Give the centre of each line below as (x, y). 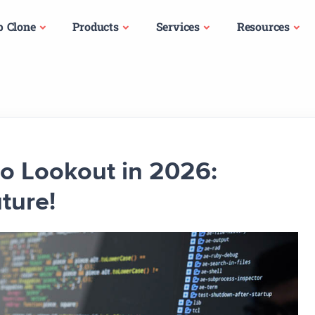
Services (178, 26)
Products (96, 26)
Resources (263, 26)
